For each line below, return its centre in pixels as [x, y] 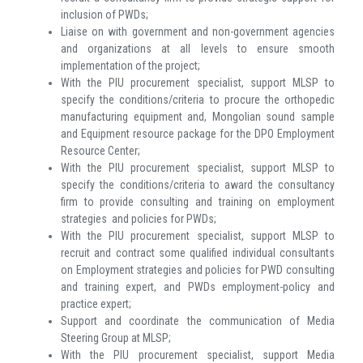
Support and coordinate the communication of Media [198, 321]
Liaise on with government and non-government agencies [198, 32]
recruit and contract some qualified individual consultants [198, 253]
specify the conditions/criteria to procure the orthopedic [198, 100]
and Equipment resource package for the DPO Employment [198, 134]
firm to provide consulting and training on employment [198, 202]
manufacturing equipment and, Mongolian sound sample [198, 117]
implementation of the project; [130, 66]
